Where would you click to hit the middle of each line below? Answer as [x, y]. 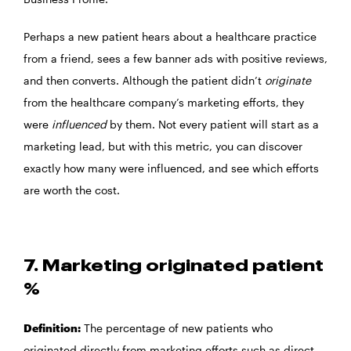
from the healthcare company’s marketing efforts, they [164, 103]
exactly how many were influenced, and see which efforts [171, 168]
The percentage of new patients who [177, 328]
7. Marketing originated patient [174, 267]
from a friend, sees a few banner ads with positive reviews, [175, 59]
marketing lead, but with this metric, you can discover [163, 147]
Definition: [52, 328]
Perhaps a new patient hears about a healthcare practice [170, 37]
